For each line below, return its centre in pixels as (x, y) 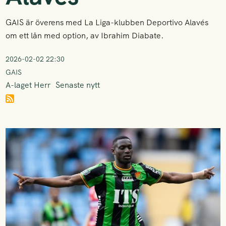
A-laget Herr (28, 85)
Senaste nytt (78, 85)
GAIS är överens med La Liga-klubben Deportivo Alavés (107, 22)
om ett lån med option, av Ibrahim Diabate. (85, 36)
